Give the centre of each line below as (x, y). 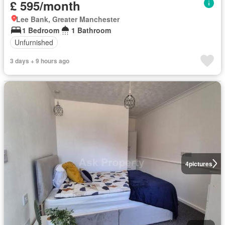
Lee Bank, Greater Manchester (68, 19)
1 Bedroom (41, 30)
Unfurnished (34, 42)
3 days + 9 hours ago (40, 61)
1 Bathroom (91, 30)
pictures (200, 163)
